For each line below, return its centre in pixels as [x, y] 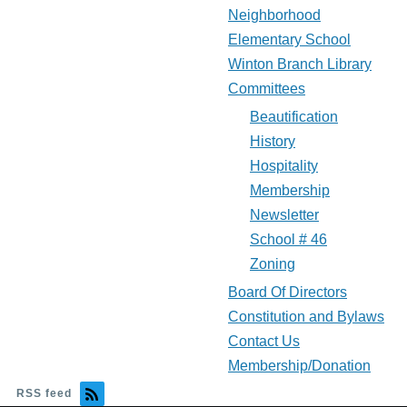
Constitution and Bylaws [306, 317]
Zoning [273, 264]
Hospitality [284, 166]
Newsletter [284, 215]
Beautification [294, 117]
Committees [267, 89]
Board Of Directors [288, 293]
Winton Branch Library [300, 65]
